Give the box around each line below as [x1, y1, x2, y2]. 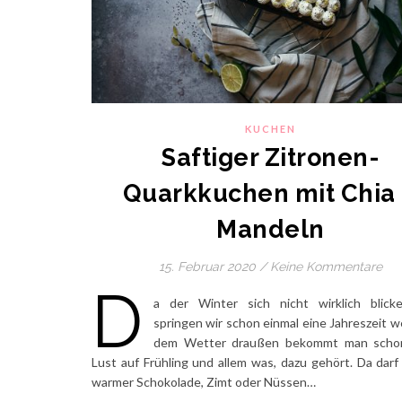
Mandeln [216, 215, 325, 244]
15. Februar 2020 [159, 259, 256, 275]
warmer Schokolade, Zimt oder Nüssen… [92, 374, 316, 390]
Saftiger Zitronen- [162, 144, 380, 172]
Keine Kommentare [270, 259, 382, 275]
